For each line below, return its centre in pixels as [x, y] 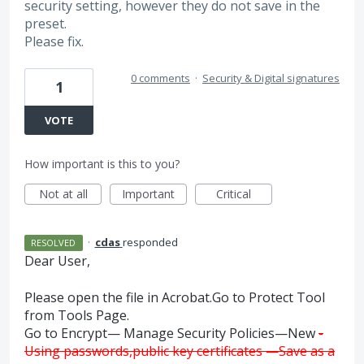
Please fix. [54, 41]
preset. [45, 23]
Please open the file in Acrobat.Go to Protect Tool [175, 297]
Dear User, [57, 261]
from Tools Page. [77, 315]
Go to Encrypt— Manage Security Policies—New [171, 333]
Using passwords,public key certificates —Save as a [180, 351]
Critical [234, 194]
